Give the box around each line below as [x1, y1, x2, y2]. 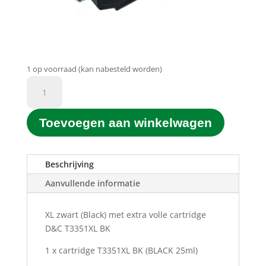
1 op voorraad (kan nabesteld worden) [26, 63, 162, 74]
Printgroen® [26, 90, 75, 102]
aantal [26, 185, 51, 197]
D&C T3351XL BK [45, 223, 110, 235]
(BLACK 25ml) [145, 245, 198, 256]
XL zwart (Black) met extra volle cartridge [45, 209, 206, 221]
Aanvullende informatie [45, 178, 140, 189]
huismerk [26, 103, 64, 115]
